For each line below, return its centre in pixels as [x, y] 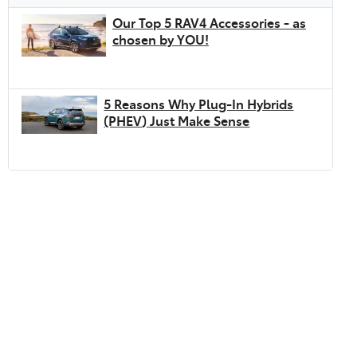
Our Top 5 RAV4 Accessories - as [209, 22]
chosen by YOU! [160, 39]
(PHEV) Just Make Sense [177, 120]
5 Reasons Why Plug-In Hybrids [199, 103]
